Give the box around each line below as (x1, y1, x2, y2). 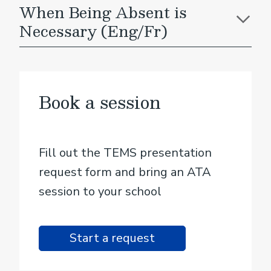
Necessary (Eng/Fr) (19, 19, 168, 43)
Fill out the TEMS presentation (39, 145, 212, 161)
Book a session (39, 88, 161, 116)
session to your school (39, 183, 162, 200)
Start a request (70, 230, 155, 246)
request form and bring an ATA (39, 164, 211, 180)
